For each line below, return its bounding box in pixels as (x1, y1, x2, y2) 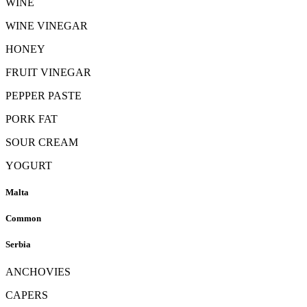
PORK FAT (5, 112, 58, 125)
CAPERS (5, 288, 48, 301)
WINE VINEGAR (5, 19, 88, 32)
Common (5, 213, 41, 224)
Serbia (5, 239, 31, 250)
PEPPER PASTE (5, 89, 82, 101)
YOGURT (5, 159, 52, 171)
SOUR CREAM (5, 136, 78, 148)
